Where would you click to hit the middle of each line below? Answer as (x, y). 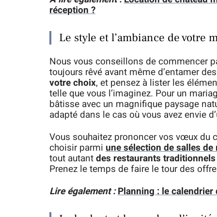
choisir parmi (77, 148)
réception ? (72, 10)
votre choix (73, 83)
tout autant (73, 158)
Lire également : (82, 191)
